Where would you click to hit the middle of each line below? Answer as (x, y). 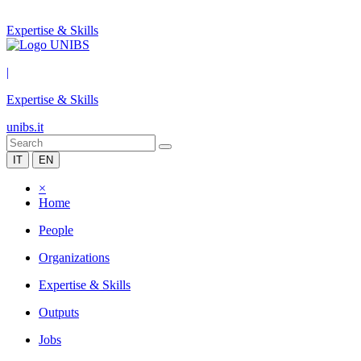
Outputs (59, 312)
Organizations (74, 257)
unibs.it (25, 127)
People (56, 230)
